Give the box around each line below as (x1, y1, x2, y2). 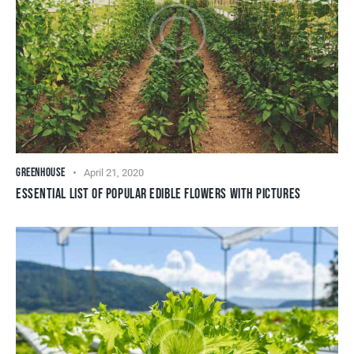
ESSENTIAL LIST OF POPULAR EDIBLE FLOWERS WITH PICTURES (16, 186, 301, 202)
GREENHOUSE (16, 165, 66, 180)
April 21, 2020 (84, 167, 145, 179)
